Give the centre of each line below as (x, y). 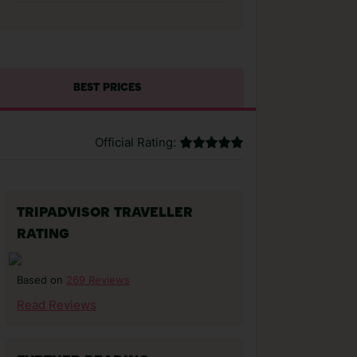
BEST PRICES (107, 88)
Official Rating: (135, 143)
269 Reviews (98, 280)
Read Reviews (57, 305)
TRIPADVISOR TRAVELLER (105, 213)
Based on (41, 280)
